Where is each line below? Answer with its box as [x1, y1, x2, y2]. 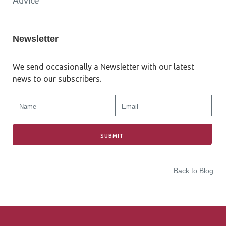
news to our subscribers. [13, 74, 101, 83]
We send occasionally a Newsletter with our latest [13, 62, 194, 71]
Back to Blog [174, 166, 213, 175]
